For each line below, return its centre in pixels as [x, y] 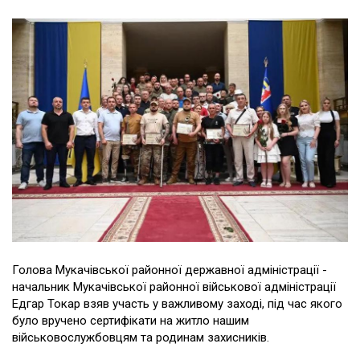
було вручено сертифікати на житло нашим [131, 320]
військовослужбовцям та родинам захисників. [141, 337]
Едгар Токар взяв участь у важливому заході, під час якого [177, 303]
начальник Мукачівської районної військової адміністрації [174, 286]
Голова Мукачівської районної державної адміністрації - [170, 270]
